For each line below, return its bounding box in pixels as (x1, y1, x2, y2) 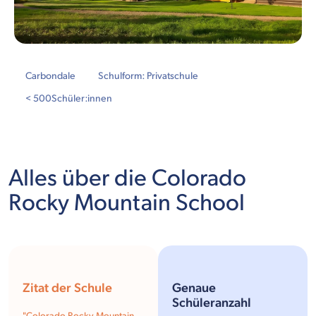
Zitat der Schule (23, 281, 112, 296)
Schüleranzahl (172, 296, 251, 311)
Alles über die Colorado (8, 164, 246, 193)
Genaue (172, 281, 216, 296)
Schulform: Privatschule (98, 70, 198, 83)
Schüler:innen (51, 92, 112, 105)
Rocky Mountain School (8, 189, 245, 218)
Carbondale (25, 70, 75, 83)
